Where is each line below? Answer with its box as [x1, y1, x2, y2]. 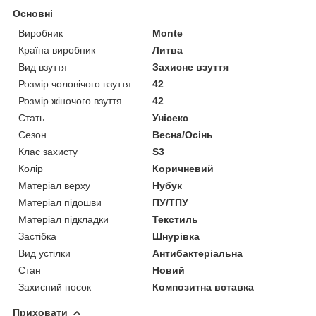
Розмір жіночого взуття [18, 95, 122, 107]
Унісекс [152, 111, 189, 123]
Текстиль [152, 213, 199, 225]
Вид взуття [18, 61, 67, 73]
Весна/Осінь [152, 128, 214, 140]
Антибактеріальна [152, 247, 243, 259]
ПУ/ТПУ [152, 196, 189, 208]
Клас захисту [18, 145, 78, 157]
